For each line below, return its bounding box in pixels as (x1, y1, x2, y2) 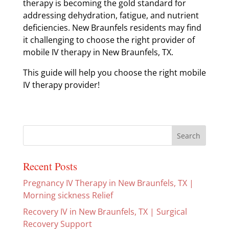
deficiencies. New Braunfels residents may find (22, 22, 201, 33)
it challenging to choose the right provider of (22, 34, 195, 45)
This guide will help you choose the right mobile (22, 67, 206, 78)
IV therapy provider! (22, 79, 100, 90)
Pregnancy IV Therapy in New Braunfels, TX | (22, 177, 194, 189)
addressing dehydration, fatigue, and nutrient (22, 10, 199, 21)
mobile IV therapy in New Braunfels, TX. (22, 47, 173, 58)
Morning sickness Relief (22, 190, 113, 201)
